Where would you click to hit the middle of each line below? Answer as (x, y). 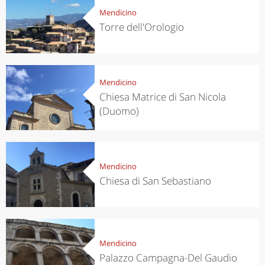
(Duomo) (119, 111)
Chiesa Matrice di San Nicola (162, 96)
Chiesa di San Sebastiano (155, 180)
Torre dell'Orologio (141, 27)
